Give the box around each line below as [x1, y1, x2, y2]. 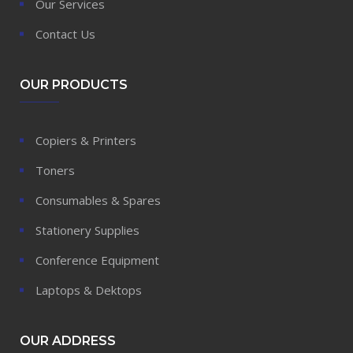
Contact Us [35, 26, 95, 43]
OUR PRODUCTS [20, 77, 128, 93]
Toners [35, 162, 75, 179]
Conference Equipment [35, 252, 159, 269]
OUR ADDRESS [20, 333, 116, 349]
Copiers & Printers [35, 132, 136, 149]
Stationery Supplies [35, 222, 139, 239]
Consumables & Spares [35, 192, 161, 209]
